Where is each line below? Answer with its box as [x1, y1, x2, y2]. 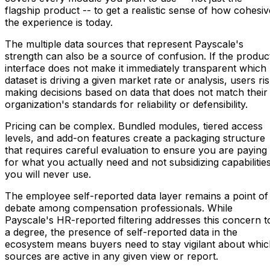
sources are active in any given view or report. [5, 250, 218, 262]
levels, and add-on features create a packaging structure [5, 131, 265, 144]
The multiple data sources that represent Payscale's [5, 37, 243, 50]
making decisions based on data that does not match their [5, 86, 268, 98]
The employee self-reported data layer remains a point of [5, 189, 268, 202]
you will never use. [5, 168, 91, 180]
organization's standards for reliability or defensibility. [5, 98, 248, 110]
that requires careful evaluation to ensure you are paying [5, 143, 267, 156]
